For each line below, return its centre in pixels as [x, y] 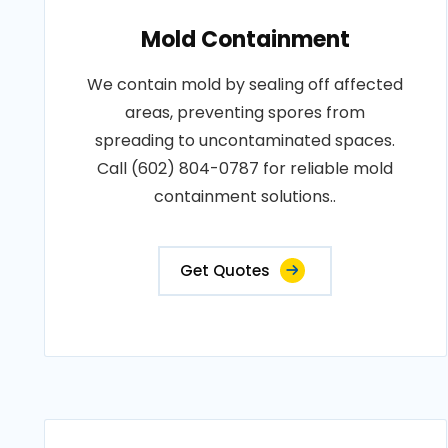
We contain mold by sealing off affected [245, 84]
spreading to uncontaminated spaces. [245, 140]
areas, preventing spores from [245, 112]
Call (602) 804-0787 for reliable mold [245, 168]
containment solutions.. [245, 196]
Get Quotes [225, 270]
